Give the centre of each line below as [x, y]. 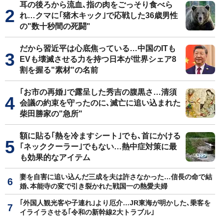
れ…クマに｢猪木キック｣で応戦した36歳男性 [99, 15]
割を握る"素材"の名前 [59, 70]
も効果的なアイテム [55, 157]
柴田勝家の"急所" [51, 114]
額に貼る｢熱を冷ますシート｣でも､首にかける [100, 136]
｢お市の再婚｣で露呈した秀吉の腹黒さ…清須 [98, 92]
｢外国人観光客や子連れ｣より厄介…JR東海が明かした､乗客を [115, 203]
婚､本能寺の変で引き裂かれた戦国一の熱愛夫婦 [94, 186]
